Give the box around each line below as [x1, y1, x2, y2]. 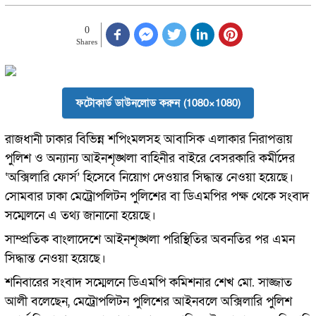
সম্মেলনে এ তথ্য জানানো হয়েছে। [4, 207, 156, 224]
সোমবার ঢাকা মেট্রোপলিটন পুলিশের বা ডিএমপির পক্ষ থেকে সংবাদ [4, 188, 309, 205]
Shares [76, 37, 98, 46]
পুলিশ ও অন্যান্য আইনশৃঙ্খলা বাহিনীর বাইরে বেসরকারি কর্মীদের [4, 150, 295, 166]
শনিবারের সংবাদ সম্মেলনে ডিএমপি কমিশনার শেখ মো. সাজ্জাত [4, 274, 292, 291]
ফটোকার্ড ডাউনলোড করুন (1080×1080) [75, 96, 241, 110]
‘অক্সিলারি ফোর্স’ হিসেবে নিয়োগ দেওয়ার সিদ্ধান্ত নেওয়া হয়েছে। [4, 169, 293, 186]
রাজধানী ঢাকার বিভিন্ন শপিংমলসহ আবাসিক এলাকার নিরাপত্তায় [4, 130, 293, 147]
